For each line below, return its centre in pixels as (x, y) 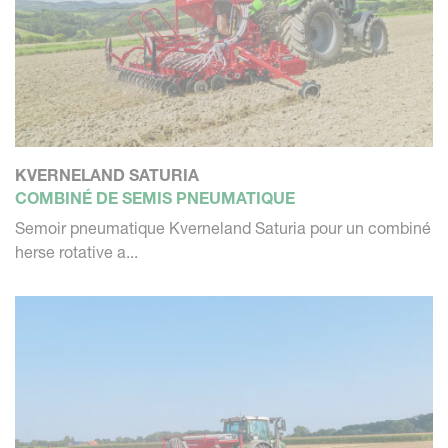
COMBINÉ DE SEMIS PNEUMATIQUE (155, 197)
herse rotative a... (76, 251)
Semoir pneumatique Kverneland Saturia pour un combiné (223, 227)
